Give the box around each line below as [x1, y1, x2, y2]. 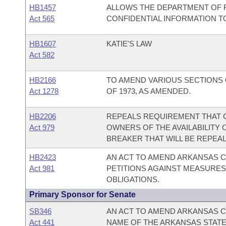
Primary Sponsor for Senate [29, 190, 136, 199]
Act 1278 [29, 87, 59, 95]
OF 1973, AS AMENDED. [106, 87, 191, 95]
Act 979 [29, 123, 54, 132]
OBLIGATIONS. [106, 175, 159, 184]
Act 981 [29, 164, 54, 173]
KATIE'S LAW [106, 39, 152, 48]
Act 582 [29, 50, 54, 59]
